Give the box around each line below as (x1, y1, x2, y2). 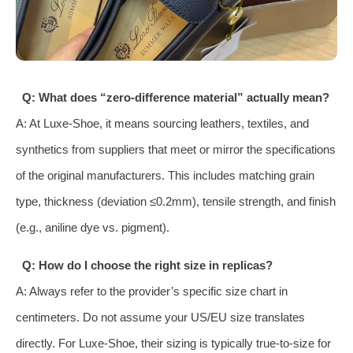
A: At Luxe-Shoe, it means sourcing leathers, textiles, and (16, 116, 309, 130)
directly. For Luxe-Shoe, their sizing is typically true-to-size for (16, 336, 331, 350)
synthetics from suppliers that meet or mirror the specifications (16, 142, 336, 156)
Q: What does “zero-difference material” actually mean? (21, 90, 329, 104)
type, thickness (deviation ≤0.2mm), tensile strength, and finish (16, 194, 336, 208)
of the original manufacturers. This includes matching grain (16, 168, 314, 182)
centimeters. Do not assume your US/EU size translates (16, 310, 305, 324)
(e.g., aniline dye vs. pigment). (16, 220, 169, 234)
